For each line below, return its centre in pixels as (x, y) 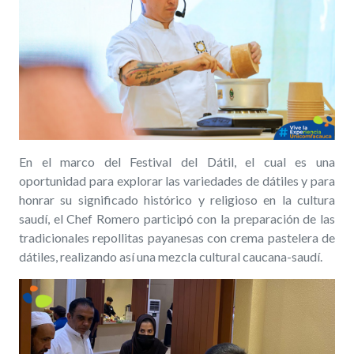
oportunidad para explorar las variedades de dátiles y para (177, 180)
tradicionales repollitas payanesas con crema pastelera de (177, 237)
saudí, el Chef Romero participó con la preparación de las (177, 218)
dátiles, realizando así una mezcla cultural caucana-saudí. (171, 256)
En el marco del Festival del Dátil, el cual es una (177, 161)
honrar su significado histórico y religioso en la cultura (177, 199)
